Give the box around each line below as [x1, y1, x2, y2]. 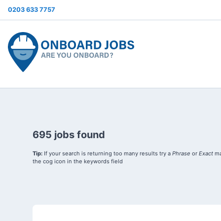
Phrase [172, 150, 190, 157]
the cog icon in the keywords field [32, 158, 123, 165]
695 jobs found [32, 129, 105, 141]
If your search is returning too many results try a [42, 150, 172, 157]
